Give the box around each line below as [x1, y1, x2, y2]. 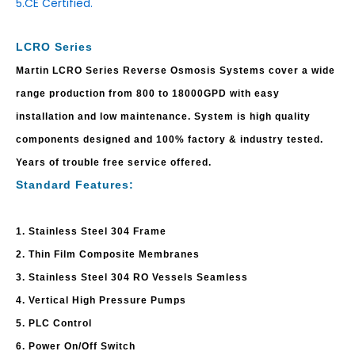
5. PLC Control [16, 317, 92, 329]
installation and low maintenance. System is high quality [16, 110, 311, 122]
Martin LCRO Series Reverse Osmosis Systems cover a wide [16, 64, 335, 76]
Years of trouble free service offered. [16, 156, 212, 168]
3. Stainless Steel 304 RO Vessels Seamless [16, 271, 248, 283]
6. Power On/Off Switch [16, 340, 136, 352]
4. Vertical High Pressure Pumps [16, 294, 186, 306]
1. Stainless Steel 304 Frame [16, 225, 166, 237]
